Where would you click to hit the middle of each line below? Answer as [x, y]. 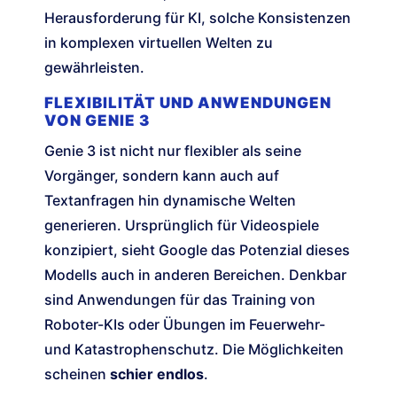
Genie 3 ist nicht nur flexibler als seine [173, 151]
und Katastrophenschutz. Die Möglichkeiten [194, 350]
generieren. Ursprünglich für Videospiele [182, 226]
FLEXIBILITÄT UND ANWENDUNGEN [188, 103]
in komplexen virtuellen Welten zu [159, 43]
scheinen [77, 374]
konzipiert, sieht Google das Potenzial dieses [197, 250]
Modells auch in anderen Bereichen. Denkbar [195, 275]
